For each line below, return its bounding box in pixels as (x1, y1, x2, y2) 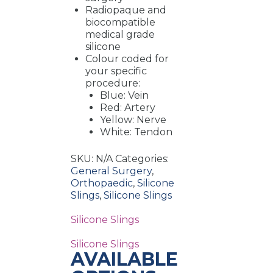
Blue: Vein (100, 90, 149, 102)
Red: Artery (100, 102, 156, 114)
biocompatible (85, 16, 156, 29)
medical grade (85, 29, 155, 41)
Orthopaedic (71, 177, 133, 190)
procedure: (85, 77, 141, 90)
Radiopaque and (85, 4, 167, 16)
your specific (85, 65, 147, 77)
